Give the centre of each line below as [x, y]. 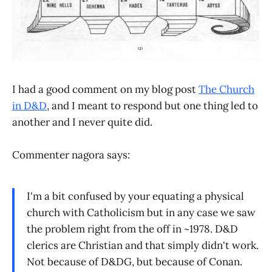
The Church [226, 89]
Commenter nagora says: [71, 155]
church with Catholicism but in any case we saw [141, 212]
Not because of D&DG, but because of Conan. [134, 261]
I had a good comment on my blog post [105, 89]
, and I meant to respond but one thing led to [152, 105]
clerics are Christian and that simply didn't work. [143, 245]
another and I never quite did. [82, 122]
